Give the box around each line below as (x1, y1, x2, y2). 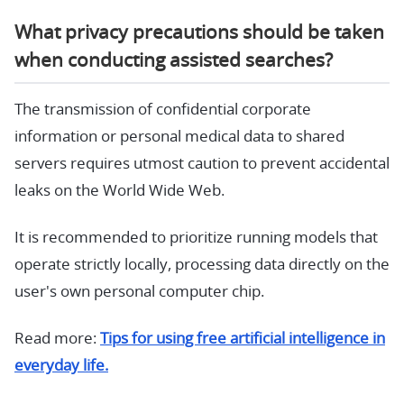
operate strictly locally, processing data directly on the (14, 257, 390, 273)
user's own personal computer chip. (14, 284, 264, 300)
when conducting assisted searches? (14, 50, 333, 70)
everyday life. (14, 358, 108, 374)
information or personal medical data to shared (14, 129, 344, 145)
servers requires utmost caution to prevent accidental (14, 156, 390, 172)
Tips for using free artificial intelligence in (100, 331, 385, 347)
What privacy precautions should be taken (14, 23, 384, 42)
